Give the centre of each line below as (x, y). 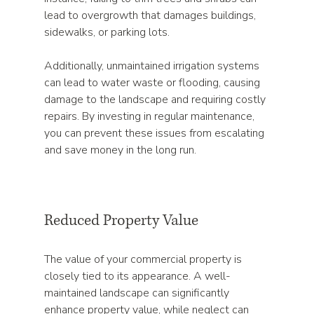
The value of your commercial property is (145, 259)
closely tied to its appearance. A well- (138, 276)
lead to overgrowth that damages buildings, (152, 15)
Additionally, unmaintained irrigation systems (153, 66)
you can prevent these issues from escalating (156, 133)
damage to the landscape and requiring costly (157, 100)
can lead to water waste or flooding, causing (154, 83)
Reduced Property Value (122, 220)
